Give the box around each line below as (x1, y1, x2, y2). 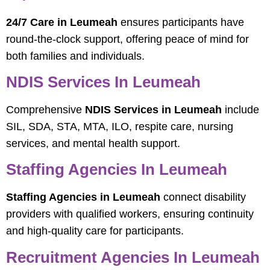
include (222, 103, 259, 116)
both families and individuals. (6, 49, 145, 62)
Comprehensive (6, 103, 85, 116)
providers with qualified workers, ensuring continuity (6, 208, 254, 221)
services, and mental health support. (6, 137, 180, 149)
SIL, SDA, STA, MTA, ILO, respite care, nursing (6, 120, 233, 133)
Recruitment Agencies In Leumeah (6, 248, 260, 266)
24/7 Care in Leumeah (6, 16, 118, 28)
